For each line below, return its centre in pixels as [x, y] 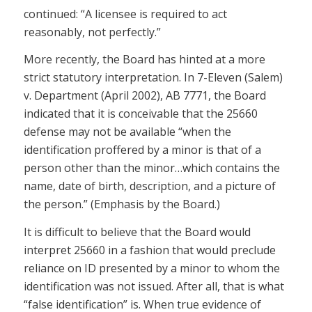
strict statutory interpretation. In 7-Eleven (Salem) [153, 78]
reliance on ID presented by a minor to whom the [151, 268]
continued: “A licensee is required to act [125, 14]
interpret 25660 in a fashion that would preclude [149, 250]
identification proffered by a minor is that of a [142, 150]
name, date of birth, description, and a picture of [149, 186]
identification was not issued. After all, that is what [154, 286]
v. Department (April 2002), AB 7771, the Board [145, 96]
